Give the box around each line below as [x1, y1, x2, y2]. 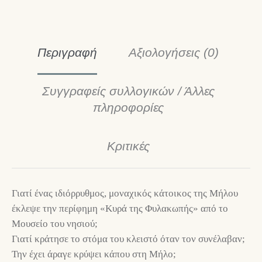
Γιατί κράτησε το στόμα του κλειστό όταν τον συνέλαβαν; [12, 233, 245, 245]
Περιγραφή [37, 46, 97, 60]
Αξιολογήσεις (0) [129, 46, 219, 60]
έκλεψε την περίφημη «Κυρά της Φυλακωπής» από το [12, 203, 228, 215]
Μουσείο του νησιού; [12, 218, 98, 230]
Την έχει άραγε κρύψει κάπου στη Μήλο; [12, 249, 176, 260]
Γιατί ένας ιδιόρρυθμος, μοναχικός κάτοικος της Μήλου [12, 188, 238, 199]
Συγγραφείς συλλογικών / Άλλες [42, 84, 215, 98]
